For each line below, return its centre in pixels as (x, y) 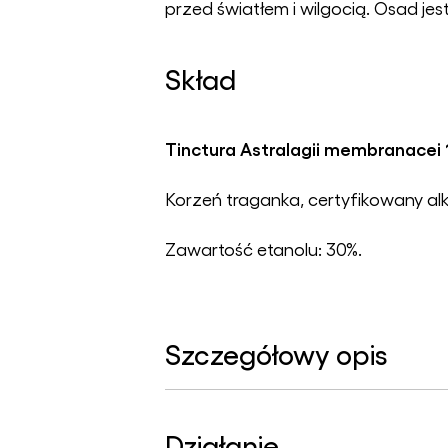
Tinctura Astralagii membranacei (303, 148)
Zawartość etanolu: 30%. (263, 249)
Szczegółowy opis (276, 353)
